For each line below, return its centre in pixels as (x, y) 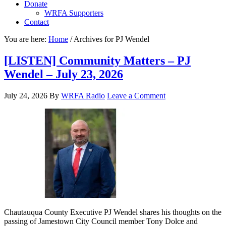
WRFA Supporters (74, 13)
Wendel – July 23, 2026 (64, 74)
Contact (37, 22)
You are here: (26, 39)
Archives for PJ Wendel (111, 39)
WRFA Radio (83, 95)
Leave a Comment (136, 95)
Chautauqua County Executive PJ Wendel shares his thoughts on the (113, 212)
